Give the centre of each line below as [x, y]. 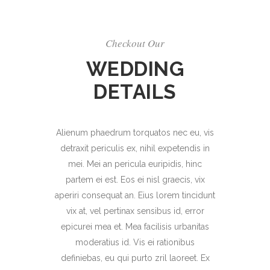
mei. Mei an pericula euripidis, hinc [135, 164]
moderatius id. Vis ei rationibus [135, 243]
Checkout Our [135, 43]
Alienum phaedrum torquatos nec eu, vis [135, 133]
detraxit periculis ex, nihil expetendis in [135, 149]
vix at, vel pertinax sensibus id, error [135, 211]
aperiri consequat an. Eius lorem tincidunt [135, 196]
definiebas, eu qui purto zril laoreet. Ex [135, 258]
